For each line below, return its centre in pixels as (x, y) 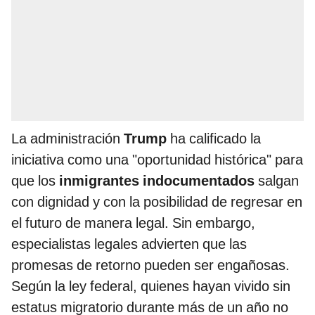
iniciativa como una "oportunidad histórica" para (157, 159)
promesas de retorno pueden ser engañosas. (150, 265)
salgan (277, 180)
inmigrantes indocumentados (157, 180)
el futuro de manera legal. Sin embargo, (133, 223)
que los (35, 180)
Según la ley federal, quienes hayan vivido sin (151, 286)
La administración (67, 138)
